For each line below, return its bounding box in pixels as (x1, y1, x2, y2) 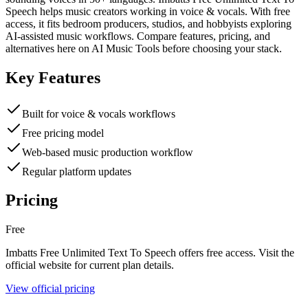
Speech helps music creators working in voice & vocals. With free (5, 5, 290, 17)
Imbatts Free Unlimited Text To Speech (5, 247, 176, 259)
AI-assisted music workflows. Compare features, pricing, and (5, 30, 270, 42)
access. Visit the (223, 247, 294, 259)
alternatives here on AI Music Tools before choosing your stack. (5, 42, 282, 54)
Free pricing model (22, 126, 104, 139)
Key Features (5, 68, 100, 87)
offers (176, 247, 206, 259)
